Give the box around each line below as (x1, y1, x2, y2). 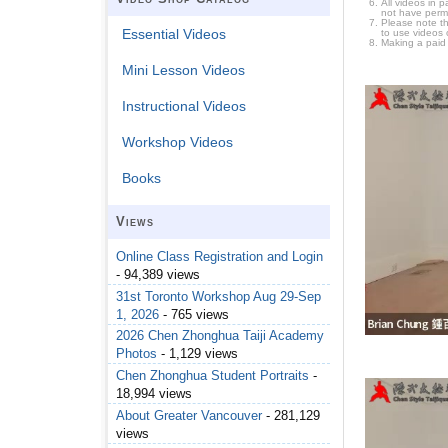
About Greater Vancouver (116, 407, 262, 423)
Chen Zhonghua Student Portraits (116, 368, 309, 384)
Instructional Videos (122, 98, 247, 115)
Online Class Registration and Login (116, 249, 323, 265)
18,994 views (116, 386, 192, 402)
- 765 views (159, 306, 229, 322)
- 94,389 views (116, 267, 200, 283)
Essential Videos (122, 26, 227, 43)
